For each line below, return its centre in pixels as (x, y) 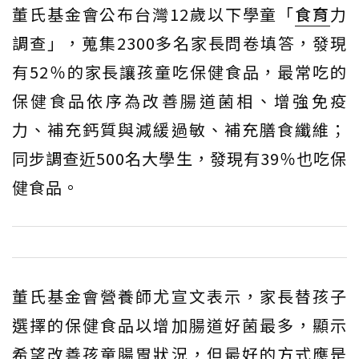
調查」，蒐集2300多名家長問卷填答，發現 (179, 43)
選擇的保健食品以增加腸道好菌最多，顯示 (179, 325)
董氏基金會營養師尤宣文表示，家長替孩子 (179, 296)
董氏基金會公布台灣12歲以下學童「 (154, 14)
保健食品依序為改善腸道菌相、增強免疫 (179, 101)
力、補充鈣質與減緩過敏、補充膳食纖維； (179, 130)
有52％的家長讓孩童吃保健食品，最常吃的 (179, 72)
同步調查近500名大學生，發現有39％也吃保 (179, 159)
